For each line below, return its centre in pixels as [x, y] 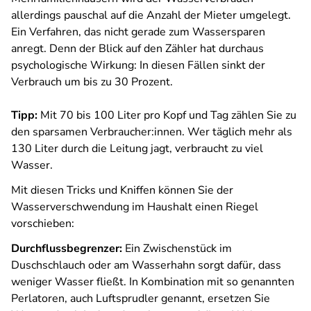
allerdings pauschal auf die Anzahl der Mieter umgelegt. [151, 15]
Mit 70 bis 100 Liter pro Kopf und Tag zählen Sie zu [167, 115]
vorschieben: [43, 224]
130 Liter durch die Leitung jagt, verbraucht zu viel [137, 149]
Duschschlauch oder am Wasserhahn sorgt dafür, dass [146, 265]
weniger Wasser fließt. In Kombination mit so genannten [153, 282]
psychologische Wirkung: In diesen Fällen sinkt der [138, 65]
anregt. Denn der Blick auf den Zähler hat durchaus [137, 49]
